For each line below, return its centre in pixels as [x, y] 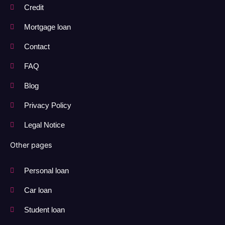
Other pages [31, 145]
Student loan [44, 210]
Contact [37, 47]
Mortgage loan [47, 27]
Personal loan [46, 171]
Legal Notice [44, 125]
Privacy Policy [47, 106]
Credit [34, 8]
